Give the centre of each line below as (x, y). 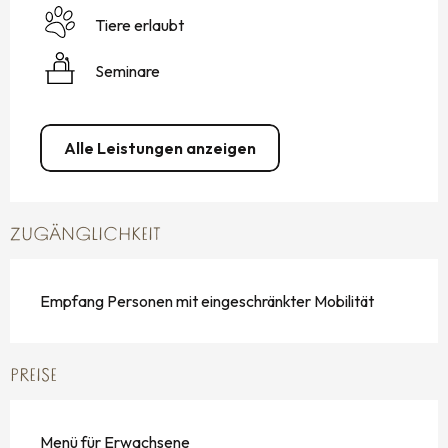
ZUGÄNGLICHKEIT (85, 236)
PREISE (33, 377)
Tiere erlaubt (139, 24)
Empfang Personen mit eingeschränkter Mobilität (207, 301)
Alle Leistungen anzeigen (160, 148)
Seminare (127, 70)
